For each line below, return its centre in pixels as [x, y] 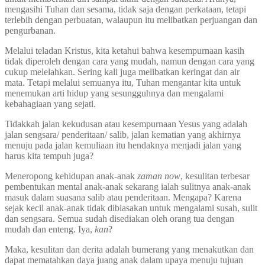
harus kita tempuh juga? [49, 156]
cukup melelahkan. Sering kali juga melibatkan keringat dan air [122, 72]
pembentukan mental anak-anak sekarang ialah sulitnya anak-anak [128, 187]
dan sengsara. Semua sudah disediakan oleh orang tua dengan [119, 219]
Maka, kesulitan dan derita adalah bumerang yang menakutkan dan [129, 250]
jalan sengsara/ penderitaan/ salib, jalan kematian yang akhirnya [123, 135]
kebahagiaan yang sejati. [50, 104]
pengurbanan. [30, 31]
